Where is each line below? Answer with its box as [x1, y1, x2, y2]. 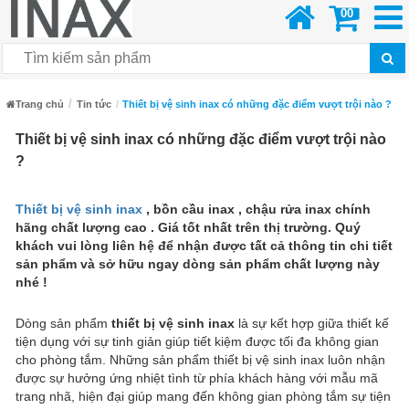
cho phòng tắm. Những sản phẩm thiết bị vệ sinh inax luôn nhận [16, 352, 385, 368]
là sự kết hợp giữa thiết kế [235, 316, 389, 331]
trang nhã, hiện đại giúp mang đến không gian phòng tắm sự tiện [16, 389, 391, 404]
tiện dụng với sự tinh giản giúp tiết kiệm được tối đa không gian [16, 334, 379, 350]
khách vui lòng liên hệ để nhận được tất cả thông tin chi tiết [16, 238, 393, 254]
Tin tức [77, 99, 111, 110]
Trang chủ [16, 99, 64, 110]
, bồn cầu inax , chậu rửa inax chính [142, 202, 371, 217]
